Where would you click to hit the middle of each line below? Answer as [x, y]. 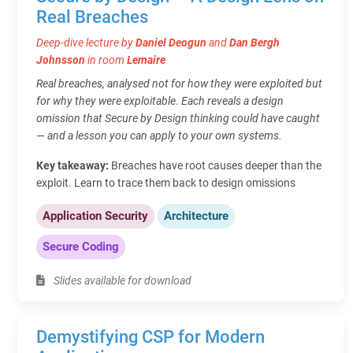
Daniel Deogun [171, 42]
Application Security [95, 216]
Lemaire [146, 59]
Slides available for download [121, 280]
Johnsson [61, 59]
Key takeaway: [74, 165]
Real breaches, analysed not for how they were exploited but [179, 83]
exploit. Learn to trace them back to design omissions [166, 182]
